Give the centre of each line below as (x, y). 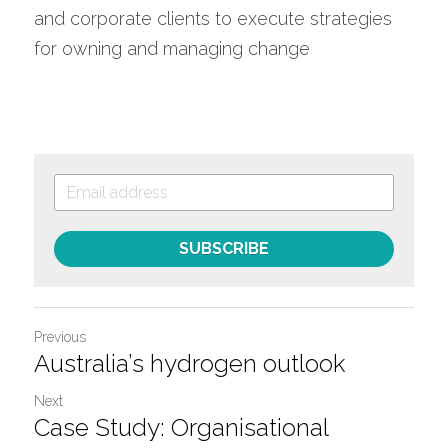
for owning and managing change (172, 48)
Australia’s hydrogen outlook (189, 363)
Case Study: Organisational (181, 427)
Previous (60, 337)
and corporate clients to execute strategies (213, 18)
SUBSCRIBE (224, 248)
